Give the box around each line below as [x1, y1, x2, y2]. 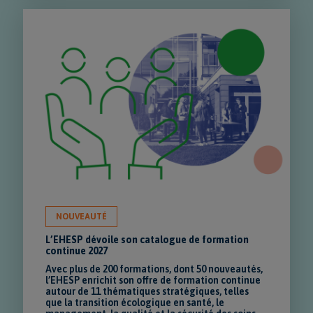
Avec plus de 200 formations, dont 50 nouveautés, [45, 263, 263, 275]
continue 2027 [45, 245, 108, 256]
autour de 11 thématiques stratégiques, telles [45, 285, 249, 297]
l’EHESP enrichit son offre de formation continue [45, 274, 261, 286]
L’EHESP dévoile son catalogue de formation [45, 233, 249, 245]
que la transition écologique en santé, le [45, 296, 225, 308]
